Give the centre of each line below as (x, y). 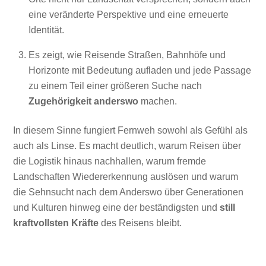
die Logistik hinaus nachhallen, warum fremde (110, 161)
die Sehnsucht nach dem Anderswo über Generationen (129, 192)
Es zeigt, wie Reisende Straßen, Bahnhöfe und (127, 55)
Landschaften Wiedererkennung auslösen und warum (126, 176)
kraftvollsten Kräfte (56, 223)
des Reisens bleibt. (140, 223)
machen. (158, 102)
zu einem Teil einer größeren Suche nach (115, 86)
